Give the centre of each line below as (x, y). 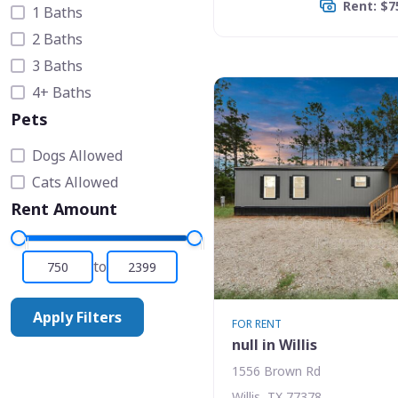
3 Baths (57, 65)
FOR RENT (257, 323)
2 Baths (57, 39)
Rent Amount (64, 208)
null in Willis (275, 344)
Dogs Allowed (77, 155)
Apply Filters (77, 317)
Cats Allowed (75, 182)
